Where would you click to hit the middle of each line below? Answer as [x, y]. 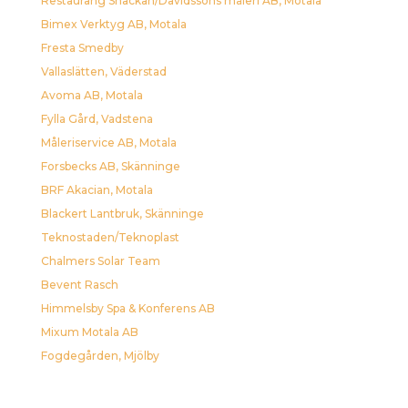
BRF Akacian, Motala [97, 189]
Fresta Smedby [82, 47]
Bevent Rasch [79, 284]
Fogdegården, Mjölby [100, 355]
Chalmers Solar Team [100, 260]
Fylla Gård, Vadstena [97, 118]
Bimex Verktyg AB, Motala [113, 24]
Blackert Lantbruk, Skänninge [122, 213]
